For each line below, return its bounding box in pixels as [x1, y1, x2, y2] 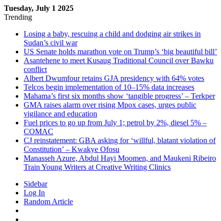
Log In [24, 188, 45, 197]
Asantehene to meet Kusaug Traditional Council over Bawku [24, 56, 214, 65]
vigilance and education [24, 110, 97, 118]
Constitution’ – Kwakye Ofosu [24, 145, 119, 153]
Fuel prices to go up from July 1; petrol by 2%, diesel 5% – [24, 118, 207, 127]
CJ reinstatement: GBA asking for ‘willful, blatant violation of [24, 136, 216, 145]
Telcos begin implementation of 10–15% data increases [24, 83, 194, 91]
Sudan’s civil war [24, 38, 77, 47]
